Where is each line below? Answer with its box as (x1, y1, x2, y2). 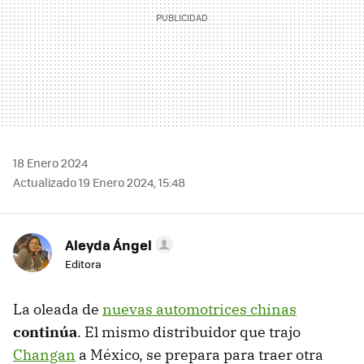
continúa (13, 323, 77, 342)
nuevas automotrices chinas (102, 300, 297, 319)
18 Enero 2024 (13, 154, 88, 171)
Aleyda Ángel (65, 235, 152, 255)
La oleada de (13, 300, 102, 319)
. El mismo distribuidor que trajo (77, 323, 301, 342)
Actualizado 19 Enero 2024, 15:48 (13, 174, 185, 191)
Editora (65, 256, 102, 272)
